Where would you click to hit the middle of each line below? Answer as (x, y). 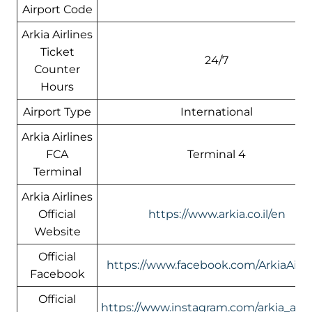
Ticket (57, 52)
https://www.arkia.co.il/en (217, 214)
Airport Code (57, 9)
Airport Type (57, 111)
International (217, 111)
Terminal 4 (217, 154)
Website (57, 231)
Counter (57, 69)
